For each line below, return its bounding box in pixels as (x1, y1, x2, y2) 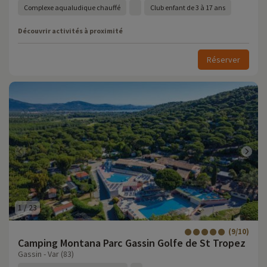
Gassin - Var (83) (18, 249, 74, 259)
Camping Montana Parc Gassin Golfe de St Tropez (18, 236, 246, 250)
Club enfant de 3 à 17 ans (150, 3, 225, 12)
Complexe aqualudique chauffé (24, 3, 120, 12)
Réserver (207, 54, 240, 65)
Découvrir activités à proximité (18, 26, 123, 35)
